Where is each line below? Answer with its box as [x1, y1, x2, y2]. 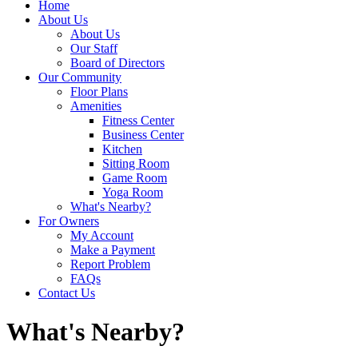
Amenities [70, 99, 121, 113]
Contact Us [38, 286, 95, 300]
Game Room [102, 171, 167, 185]
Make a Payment [70, 243, 155, 257]
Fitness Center [102, 113, 174, 127]
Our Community [38, 70, 121, 84]
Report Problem [70, 257, 150, 271]
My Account [70, 229, 133, 242]
